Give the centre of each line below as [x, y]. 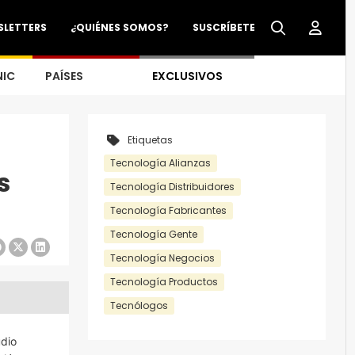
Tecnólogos [139, 305]
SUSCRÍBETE [224, 27]
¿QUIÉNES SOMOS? [120, 27]
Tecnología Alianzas [160, 163]
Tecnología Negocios [162, 258]
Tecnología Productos [164, 282]
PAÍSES [64, 76]
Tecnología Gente [154, 234]
